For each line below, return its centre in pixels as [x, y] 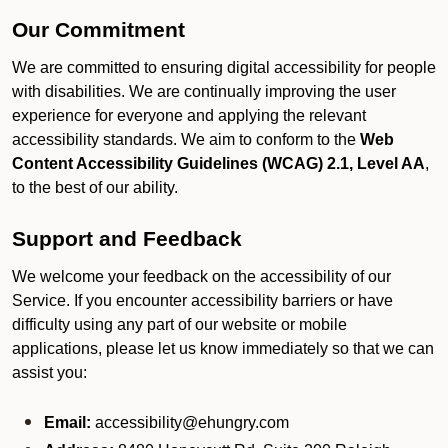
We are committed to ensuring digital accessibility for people [224, 67]
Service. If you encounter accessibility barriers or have [202, 300]
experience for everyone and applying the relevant [189, 115]
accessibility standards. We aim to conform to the [186, 139]
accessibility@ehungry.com [190, 422]
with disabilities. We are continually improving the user [204, 91]
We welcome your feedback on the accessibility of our [201, 276]
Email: [67, 422]
